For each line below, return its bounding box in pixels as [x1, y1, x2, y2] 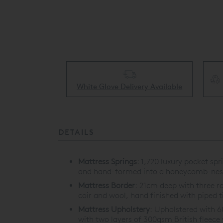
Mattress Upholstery [78, 205, 150, 215]
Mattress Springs [78, 157, 137, 167]
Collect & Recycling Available [86, 74, 188, 84]
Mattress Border [78, 181, 135, 191]
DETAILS [58, 127, 95, 137]
